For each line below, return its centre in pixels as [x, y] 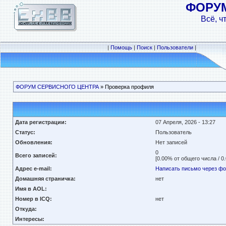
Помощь [121, 47]
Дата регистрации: [41, 122]
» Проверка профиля [126, 87]
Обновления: [34, 142]
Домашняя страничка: [45, 179]
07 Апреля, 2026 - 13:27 [185, 122]
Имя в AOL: [31, 189]
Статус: [25, 132]
